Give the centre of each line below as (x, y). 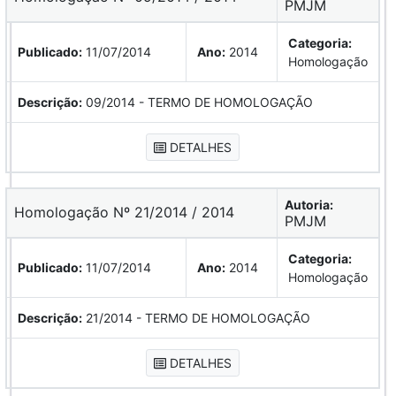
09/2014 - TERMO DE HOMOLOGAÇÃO (198, 102)
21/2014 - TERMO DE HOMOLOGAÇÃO (196, 317)
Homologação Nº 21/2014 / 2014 (129, 212)
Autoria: (309, 204)
